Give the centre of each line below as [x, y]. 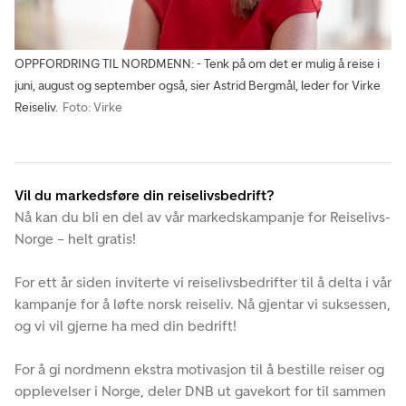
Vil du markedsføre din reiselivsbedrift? [145, 195]
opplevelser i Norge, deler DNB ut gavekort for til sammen [200, 391]
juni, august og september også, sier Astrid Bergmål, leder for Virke [198, 85]
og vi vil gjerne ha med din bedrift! [126, 325]
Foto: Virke [92, 107]
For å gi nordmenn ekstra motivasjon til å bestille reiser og [199, 369]
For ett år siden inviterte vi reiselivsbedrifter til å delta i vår [203, 282]
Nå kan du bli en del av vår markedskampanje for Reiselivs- [203, 217]
